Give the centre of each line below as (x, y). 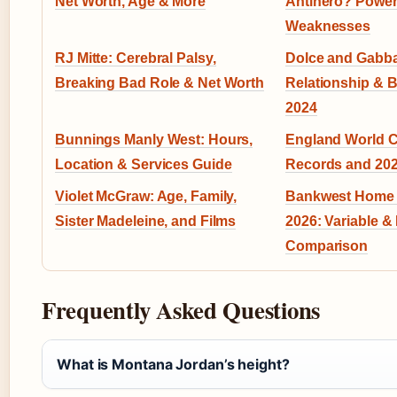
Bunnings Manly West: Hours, (154, 140)
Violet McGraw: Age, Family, (146, 197)
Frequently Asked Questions (181, 310)
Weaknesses (328, 27)
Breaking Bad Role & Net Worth (160, 83)
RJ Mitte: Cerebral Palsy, (136, 58)
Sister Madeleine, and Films (146, 222)
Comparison (327, 246)
